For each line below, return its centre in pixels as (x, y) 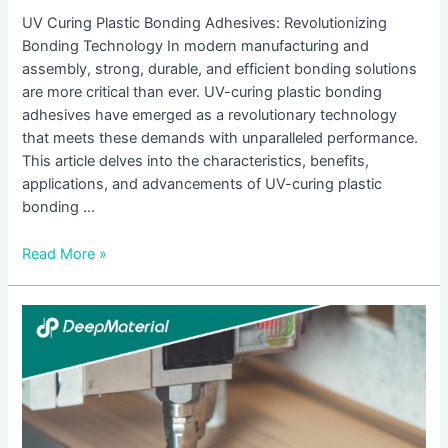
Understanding (72, 315)
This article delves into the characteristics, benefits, (196, 161)
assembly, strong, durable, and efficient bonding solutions (220, 69)
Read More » (65, 253)
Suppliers (52, 430)
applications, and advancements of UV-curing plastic (202, 184)
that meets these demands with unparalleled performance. (220, 138)
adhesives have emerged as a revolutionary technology (210, 115)
